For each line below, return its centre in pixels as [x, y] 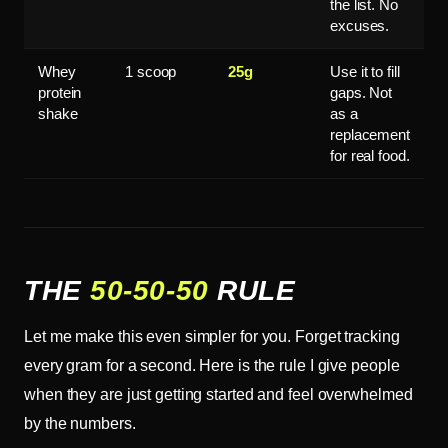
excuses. [360, 25]
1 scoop [151, 71]
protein [60, 92]
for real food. [370, 155]
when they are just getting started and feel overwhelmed [218, 394]
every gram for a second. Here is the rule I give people [212, 365]
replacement [370, 134]
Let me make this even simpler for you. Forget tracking [212, 336]
